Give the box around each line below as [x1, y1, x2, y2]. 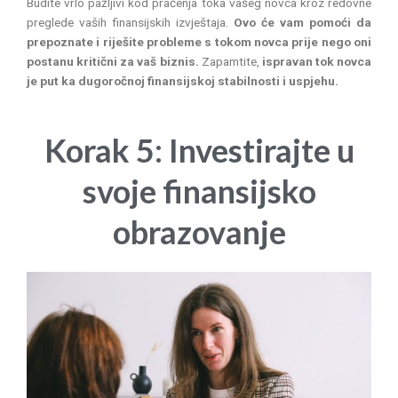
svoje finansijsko [82, 171, 316, 211]
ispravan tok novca [261, 54, 371, 69]
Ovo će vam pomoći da [228, 15, 371, 30]
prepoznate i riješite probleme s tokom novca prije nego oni [27, 35, 371, 50]
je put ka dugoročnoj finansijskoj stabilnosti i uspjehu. [27, 74, 338, 89]
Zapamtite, [198, 54, 262, 69]
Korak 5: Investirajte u [44, 130, 354, 170]
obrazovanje [112, 211, 286, 251]
